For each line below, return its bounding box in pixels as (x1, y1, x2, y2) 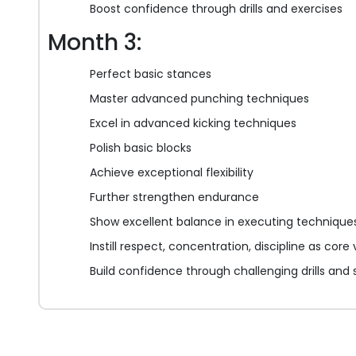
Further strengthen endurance (90, 189, 259, 206)
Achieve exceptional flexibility (90, 164, 253, 181)
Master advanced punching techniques (90, 91, 309, 107)
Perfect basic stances (90, 66, 211, 83)
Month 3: (48, 27, 141, 59)
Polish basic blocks (90, 140, 192, 157)
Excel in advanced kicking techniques (90, 115, 296, 132)
